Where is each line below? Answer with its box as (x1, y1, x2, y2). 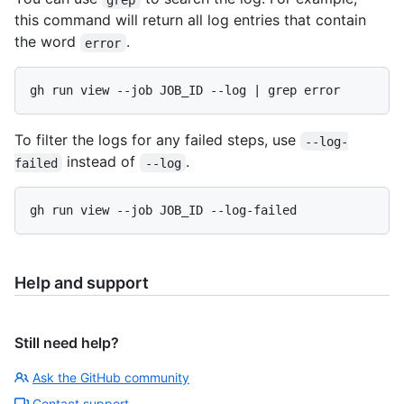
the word (14, 32, 80, 51)
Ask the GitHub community (32, 370, 189, 386)
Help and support (14, 273, 149, 293)
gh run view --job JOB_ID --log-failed (30, 203, 297, 218)
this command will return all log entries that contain (14, 11, 366, 30)
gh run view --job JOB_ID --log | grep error (30, 83, 340, 98)
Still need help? (14, 334, 119, 353)
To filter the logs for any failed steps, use (14, 131, 300, 150)
